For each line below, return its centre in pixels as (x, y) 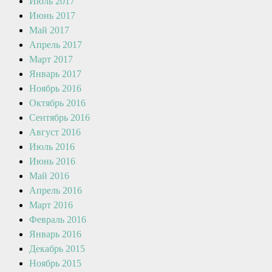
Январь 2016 (55, 234)
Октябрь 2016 (57, 103)
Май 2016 (49, 176)
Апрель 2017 (56, 45)
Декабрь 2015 (57, 249)
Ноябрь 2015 (55, 263)
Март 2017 (51, 59)
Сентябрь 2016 (59, 117)
